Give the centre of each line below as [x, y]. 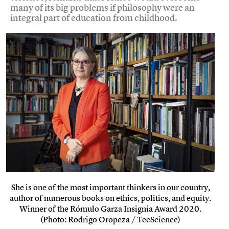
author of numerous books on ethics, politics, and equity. [110, 198]
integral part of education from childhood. [94, 17]
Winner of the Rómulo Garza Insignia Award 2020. [110, 209]
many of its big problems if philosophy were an [102, 7]
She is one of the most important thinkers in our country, [110, 187]
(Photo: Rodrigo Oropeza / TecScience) [110, 220]
